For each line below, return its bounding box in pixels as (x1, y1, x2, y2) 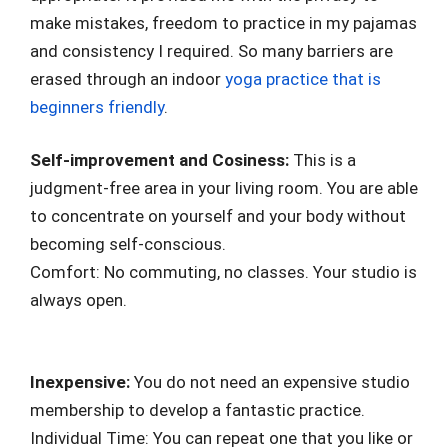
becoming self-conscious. (30, 234, 226, 254)
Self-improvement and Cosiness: (30, 150, 293, 170)
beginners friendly (30, 96, 164, 117)
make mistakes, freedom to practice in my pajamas (30, 12, 417, 33)
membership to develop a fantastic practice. (30, 399, 365, 420)
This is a (293, 150, 356, 170)
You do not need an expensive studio (134, 371, 410, 392)
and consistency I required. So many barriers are (30, 40, 393, 61)
